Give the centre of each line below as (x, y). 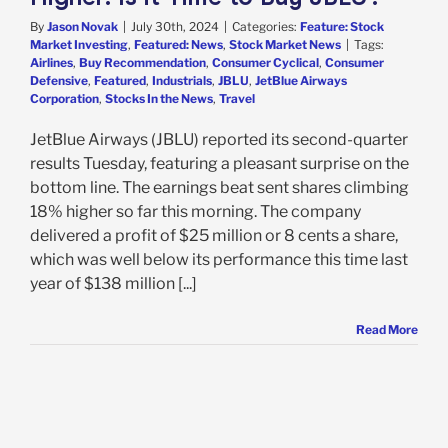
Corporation (64, 98)
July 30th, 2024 (175, 26)
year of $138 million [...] (113, 283)
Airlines (51, 62)
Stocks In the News (159, 98)
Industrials (182, 80)
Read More (387, 329)
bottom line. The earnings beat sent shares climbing (219, 187)
